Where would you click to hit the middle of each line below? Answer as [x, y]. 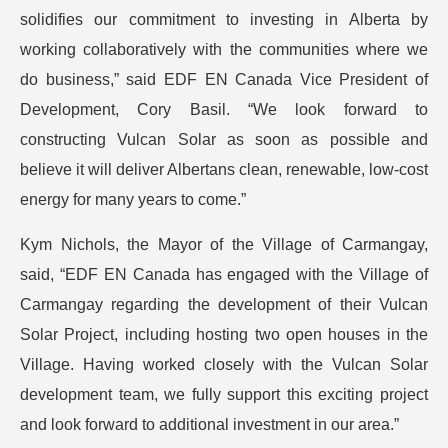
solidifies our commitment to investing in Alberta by [224, 19]
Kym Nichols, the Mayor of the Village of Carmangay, [224, 244]
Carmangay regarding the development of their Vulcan [224, 304]
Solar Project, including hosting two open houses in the [224, 334]
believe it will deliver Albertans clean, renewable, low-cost [224, 169]
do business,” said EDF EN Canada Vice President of [224, 79]
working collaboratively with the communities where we [224, 49]
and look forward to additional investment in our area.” [209, 424]
